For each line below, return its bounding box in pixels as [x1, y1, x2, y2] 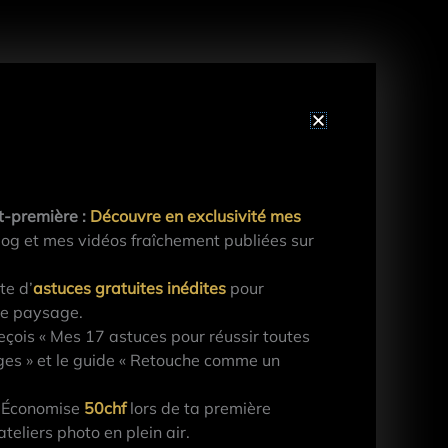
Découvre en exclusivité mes [90, 206, 302, 227]
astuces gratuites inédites [33, 278, 227, 299]
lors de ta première [126, 398, 272, 419]
